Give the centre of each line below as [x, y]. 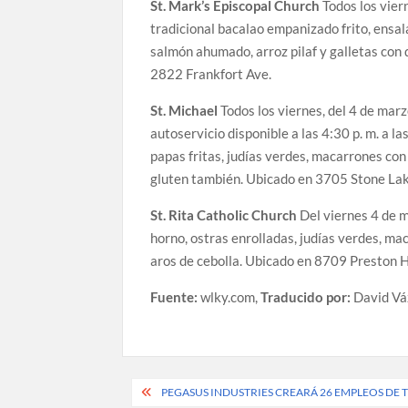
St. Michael [184, 110]
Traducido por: [306, 296]
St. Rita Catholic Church [224, 214]
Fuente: [174, 296]
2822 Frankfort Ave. [211, 73]
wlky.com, [229, 296]
